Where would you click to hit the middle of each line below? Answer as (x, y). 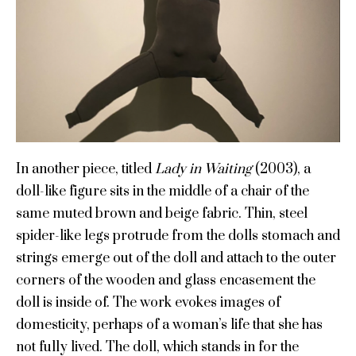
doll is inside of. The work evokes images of (148, 303)
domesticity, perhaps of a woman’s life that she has (169, 325)
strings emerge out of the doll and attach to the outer (176, 259)
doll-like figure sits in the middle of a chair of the (162, 192)
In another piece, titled (85, 170)
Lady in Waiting (203, 170)
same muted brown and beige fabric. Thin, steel (161, 214)
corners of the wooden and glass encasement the (165, 281)
